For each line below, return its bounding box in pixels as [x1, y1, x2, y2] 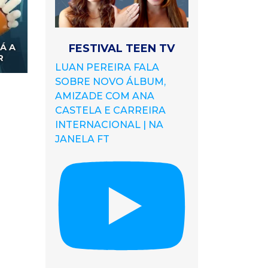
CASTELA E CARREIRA [55, 105, 166, 116]
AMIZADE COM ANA [55, 90, 154, 102]
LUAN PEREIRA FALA [55, 62, 159, 73]
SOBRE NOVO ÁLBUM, [55, 76, 166, 87]
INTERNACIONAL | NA [55, 119, 163, 130]
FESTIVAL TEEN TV [69, 42, 175, 55]
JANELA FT [55, 133, 109, 145]
